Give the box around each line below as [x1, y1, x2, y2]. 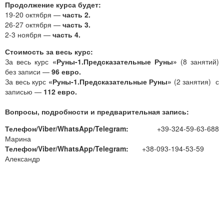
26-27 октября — [5, 19, 62, 29]
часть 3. [62, 19, 90, 29]
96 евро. [51, 66, 81, 76]
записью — [5, 86, 43, 96]
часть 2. [62, 9, 90, 19]
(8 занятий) [176, 56, 219, 66]
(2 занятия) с [173, 76, 219, 86]
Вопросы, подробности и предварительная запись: [5, 106, 189, 116]
